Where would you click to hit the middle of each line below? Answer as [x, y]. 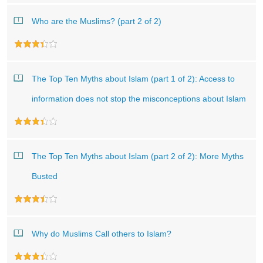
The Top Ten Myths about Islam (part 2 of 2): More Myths [138, 156]
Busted [45, 176]
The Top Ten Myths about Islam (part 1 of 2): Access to [133, 79]
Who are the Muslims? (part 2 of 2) [97, 21]
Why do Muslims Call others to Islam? [102, 234]
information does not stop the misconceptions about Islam [139, 99]
